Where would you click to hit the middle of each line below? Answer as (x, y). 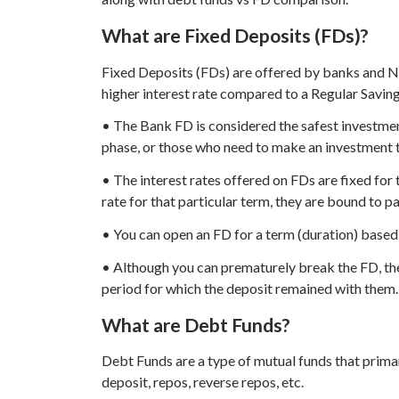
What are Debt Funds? (196, 325)
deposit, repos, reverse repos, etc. (203, 382)
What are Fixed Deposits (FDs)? (235, 35)
